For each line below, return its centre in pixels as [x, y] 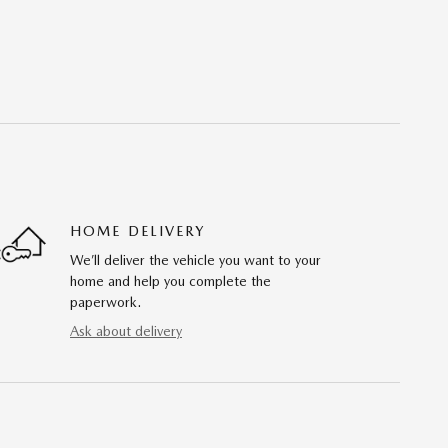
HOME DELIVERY [138, 230]
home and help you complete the [170, 280]
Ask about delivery [126, 330]
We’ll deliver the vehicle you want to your [195, 259]
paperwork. [105, 301]
